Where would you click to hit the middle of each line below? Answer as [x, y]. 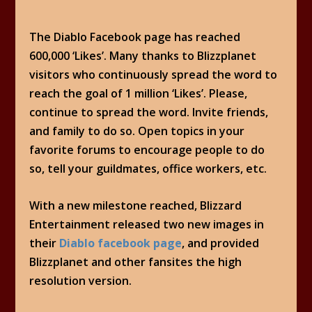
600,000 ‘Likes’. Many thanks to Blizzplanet [143, 56]
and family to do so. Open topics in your [137, 131]
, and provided [221, 243]
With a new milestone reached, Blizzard [136, 205]
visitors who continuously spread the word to [154, 75]
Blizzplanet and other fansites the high [136, 262]
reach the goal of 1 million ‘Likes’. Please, [139, 93]
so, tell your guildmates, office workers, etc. [148, 169]
